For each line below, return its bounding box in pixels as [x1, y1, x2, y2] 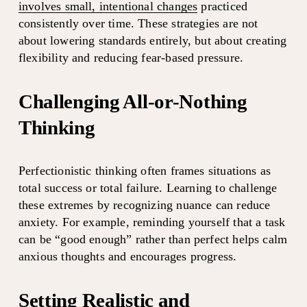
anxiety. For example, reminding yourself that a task [18, 214, 286, 229]
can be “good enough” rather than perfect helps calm [18, 232, 288, 246]
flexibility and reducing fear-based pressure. [18, 50, 244, 64]
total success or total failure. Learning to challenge [18, 180, 278, 195]
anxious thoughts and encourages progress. [18, 249, 237, 263]
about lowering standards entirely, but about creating [18, 33, 287, 47]
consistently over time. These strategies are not [18, 16, 258, 30]
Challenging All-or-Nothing [18, 90, 247, 112]
